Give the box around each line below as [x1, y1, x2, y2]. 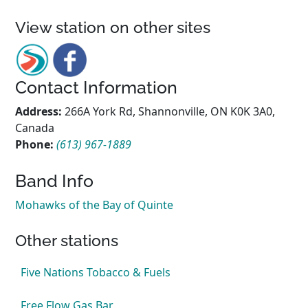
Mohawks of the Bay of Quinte [15, 197, 174, 212]
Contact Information [15, 77, 178, 98]
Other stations [15, 231, 119, 250]
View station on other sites [15, 18, 211, 36]
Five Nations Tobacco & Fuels [21, 265, 171, 280]
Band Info [15, 170, 94, 191]
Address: [15, 104, 63, 119]
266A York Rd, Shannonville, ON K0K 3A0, [62, 104, 276, 119]
